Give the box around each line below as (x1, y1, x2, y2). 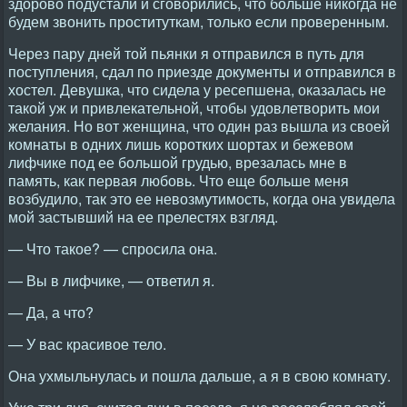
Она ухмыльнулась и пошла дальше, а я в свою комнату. (8, 365, 391, 386)
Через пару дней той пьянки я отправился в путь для (8, 43, 364, 64)
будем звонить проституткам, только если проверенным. (8, 11, 389, 32)
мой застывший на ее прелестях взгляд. (8, 206, 278, 227)
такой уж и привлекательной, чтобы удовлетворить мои (8, 97, 380, 118)
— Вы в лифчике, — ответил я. (8, 270, 214, 291)
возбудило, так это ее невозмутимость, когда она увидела (8, 188, 395, 209)
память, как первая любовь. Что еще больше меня (8, 170, 349, 191)
